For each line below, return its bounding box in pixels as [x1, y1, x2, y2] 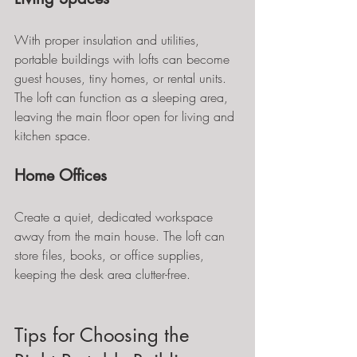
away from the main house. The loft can [14, 227, 229, 245]
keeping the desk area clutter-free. [14, 265, 190, 283]
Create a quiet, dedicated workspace [14, 208, 217, 226]
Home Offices [14, 165, 107, 186]
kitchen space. [14, 127, 91, 144]
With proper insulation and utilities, [14, 31, 203, 49]
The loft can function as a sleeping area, [14, 88, 232, 106]
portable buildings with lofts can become [14, 50, 233, 68]
